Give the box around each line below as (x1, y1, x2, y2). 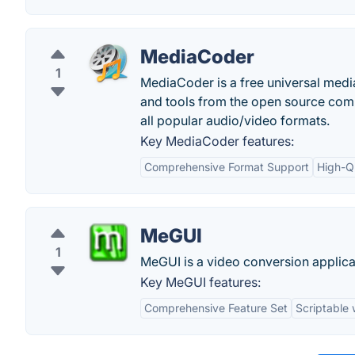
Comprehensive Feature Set (144, 301, 288, 315)
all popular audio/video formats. (140, 113, 330, 128)
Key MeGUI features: (140, 274, 261, 290)
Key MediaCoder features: (140, 133, 294, 149)
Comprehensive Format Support (144, 160, 309, 174)
